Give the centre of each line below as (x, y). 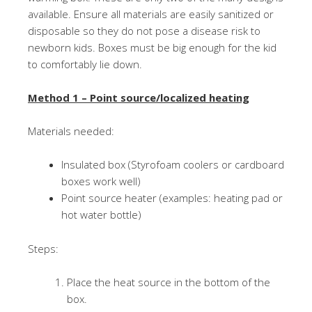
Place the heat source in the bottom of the (169, 282)
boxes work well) (101, 181)
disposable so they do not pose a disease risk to (144, 31)
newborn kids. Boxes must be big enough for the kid (152, 47)
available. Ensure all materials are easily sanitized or (151, 14)
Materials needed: (71, 131)
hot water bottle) (101, 214)
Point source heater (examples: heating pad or (172, 198)
